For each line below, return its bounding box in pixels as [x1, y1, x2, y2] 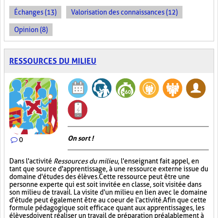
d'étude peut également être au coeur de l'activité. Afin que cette [9, 196, 206, 204]
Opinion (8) [14, 26, 48, 34]
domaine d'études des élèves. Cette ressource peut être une [9, 173, 190, 181]
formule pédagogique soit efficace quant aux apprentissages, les [9, 204, 204, 212]
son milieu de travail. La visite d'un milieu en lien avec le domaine [9, 188, 207, 196]
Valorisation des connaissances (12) [71, 8, 178, 16]
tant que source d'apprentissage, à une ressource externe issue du [9, 165, 208, 173]
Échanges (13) [14, 8, 56, 16]
